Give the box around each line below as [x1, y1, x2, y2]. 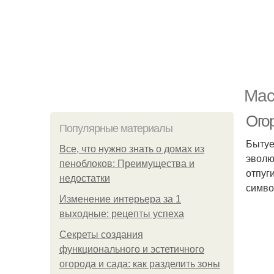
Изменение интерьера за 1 [59, 194, 181, 204]
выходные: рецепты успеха [59, 209, 184, 219]
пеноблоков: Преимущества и [59, 158, 194, 169]
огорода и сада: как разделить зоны [59, 259, 220, 269]
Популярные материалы [59, 122, 172, 135]
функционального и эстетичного [59, 244, 204, 254]
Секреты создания [59, 229, 143, 240]
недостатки [59, 173, 110, 183]
